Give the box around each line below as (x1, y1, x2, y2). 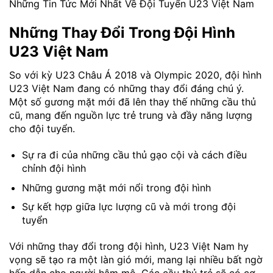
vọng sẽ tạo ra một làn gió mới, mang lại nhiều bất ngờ (9, 253, 263, 266)
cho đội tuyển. (9, 122, 75, 135)
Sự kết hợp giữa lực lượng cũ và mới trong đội (21, 200, 236, 213)
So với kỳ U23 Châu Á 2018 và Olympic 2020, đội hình (9, 69, 261, 82)
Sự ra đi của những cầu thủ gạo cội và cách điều (21, 149, 247, 161)
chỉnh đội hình (21, 162, 86, 175)
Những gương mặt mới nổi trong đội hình (21, 181, 211, 194)
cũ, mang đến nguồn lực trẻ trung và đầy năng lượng (9, 109, 252, 122)
